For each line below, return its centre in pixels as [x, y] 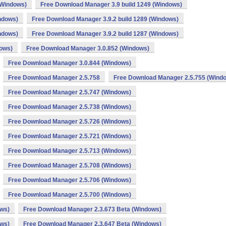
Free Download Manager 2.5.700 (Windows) [70, 195]
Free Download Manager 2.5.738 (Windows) [70, 107]
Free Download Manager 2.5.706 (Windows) [70, 180]
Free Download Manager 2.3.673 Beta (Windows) [92, 209]
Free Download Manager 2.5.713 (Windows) [70, 151]
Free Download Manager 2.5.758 [54, 78]
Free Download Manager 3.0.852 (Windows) [88, 48]
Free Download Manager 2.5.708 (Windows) [70, 165]
